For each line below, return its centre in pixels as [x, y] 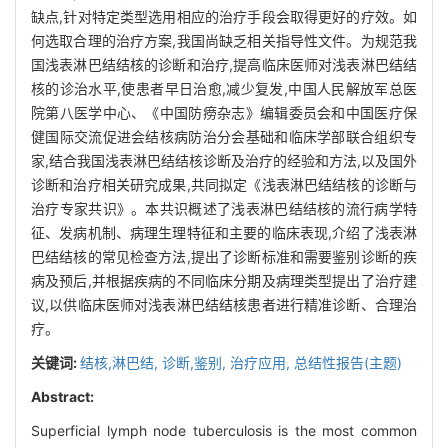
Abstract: [62, 397]
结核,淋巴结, [121, 363]
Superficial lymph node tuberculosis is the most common [224, 431]
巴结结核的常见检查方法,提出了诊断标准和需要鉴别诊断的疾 [224, 257]
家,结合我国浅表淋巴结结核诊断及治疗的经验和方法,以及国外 [224, 161]
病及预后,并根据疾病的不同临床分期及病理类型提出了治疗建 [224, 281]
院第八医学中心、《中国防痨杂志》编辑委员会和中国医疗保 [224, 113]
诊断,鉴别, [196, 363]
